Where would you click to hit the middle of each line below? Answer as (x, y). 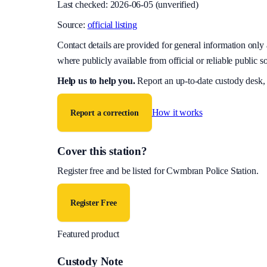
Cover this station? (102, 151)
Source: (71, 25)
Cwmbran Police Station (211, 171)
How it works (177, 112)
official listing (112, 25)
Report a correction (105, 113)
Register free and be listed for (112, 171)
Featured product (89, 234)
